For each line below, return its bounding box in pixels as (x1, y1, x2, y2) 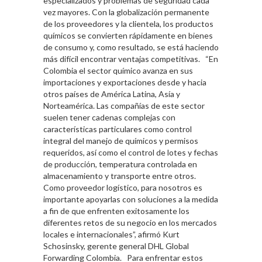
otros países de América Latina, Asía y (43, 89, 180, 99)
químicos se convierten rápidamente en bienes (43, 30, 213, 41)
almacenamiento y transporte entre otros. (43, 171, 196, 181)
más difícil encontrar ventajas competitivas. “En (43, 54, 218, 64)
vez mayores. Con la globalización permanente (43, 7, 209, 18)
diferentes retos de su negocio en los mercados (43, 218, 217, 228)
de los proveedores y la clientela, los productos (43, 19, 213, 29)
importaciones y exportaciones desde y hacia (43, 77, 206, 88)
